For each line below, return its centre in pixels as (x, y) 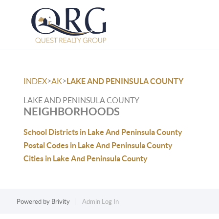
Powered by (34, 202)
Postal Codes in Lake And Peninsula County (98, 145)
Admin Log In (100, 202)
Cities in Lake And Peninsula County (86, 158)
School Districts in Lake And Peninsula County (103, 132)
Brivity (60, 202)
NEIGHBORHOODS (72, 111)
